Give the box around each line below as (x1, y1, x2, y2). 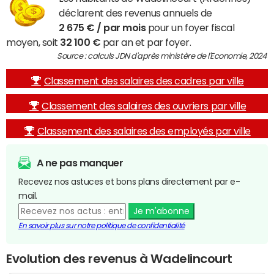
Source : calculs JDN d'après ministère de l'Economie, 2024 (57, 52, 268, 60)
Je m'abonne (133, 207, 190, 215)
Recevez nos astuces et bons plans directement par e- (18, 177, 240, 186)
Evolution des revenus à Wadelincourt (6, 253, 232, 265)
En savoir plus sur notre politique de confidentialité (18, 222, 185, 229)
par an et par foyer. (100, 37, 191, 47)
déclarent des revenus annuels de (59, 8, 212, 18)
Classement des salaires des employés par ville (37, 126, 251, 136)
